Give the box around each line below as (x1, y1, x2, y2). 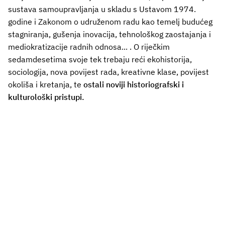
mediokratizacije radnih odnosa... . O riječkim (8, 41, 170, 52)
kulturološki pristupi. (8, 91, 84, 102)
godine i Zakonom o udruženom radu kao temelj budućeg (8, 16, 212, 27)
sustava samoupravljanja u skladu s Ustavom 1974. (8, 4, 196, 14)
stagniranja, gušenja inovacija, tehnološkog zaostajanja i (8, 29, 211, 39)
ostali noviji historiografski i (83, 79, 184, 89)
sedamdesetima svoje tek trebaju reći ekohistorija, (8, 54, 192, 64)
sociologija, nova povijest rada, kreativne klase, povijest (8, 66, 209, 77)
